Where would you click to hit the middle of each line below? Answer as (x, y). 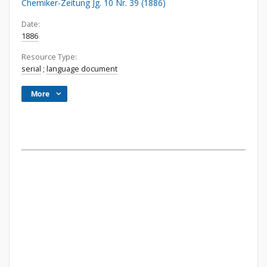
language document (82, 69)
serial (31, 69)
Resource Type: (49, 57)
